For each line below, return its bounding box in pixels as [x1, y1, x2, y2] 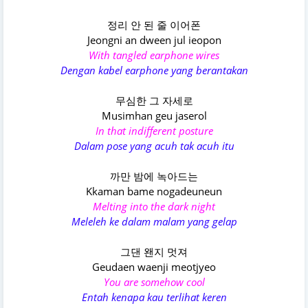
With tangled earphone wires [89, 48, 219, 63]
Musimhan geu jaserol [101, 109, 207, 123]
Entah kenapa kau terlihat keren [81, 290, 227, 305]
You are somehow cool [103, 275, 205, 289]
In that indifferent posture [95, 124, 213, 138]
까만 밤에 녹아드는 [110, 169, 198, 184]
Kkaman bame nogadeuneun [86, 184, 222, 199]
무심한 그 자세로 [115, 93, 193, 108]
